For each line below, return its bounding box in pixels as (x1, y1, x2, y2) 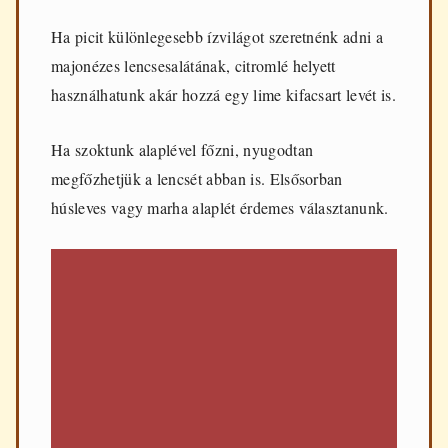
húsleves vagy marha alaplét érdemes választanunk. (51, 197, 389, 219)
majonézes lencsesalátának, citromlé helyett (51, 54, 336, 76)
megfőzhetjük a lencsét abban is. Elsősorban (51, 168, 343, 190)
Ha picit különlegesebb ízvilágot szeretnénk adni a (51, 25, 384, 47)
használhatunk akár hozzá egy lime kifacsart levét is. (51, 83, 396, 105)
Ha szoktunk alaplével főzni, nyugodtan (51, 139, 314, 161)
